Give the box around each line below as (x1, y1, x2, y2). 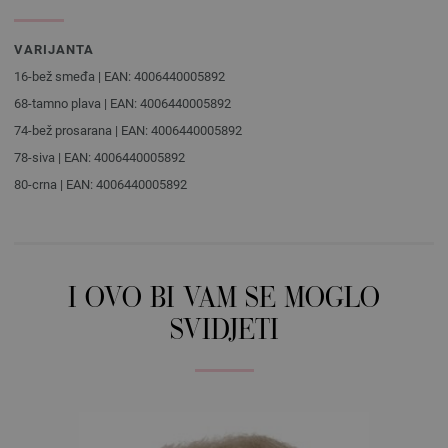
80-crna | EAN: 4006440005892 (14, 177, 187, 192)
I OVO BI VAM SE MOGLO (68, 286, 380, 315)
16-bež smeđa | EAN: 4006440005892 (14, 69, 225, 84)
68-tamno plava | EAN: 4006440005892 (14, 96, 231, 111)
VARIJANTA (14, 42, 94, 57)
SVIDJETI (169, 318, 279, 347)
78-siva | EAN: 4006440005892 (14, 150, 185, 165)
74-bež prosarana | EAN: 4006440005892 (14, 123, 242, 138)
